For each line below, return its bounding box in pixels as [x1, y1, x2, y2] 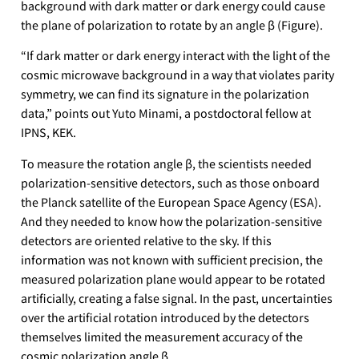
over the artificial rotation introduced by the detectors [21, 308, 310, 325]
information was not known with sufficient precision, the [21, 250, 324, 268]
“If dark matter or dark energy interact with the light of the [21, 46, 331, 64]
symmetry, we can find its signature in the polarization [21, 85, 310, 103]
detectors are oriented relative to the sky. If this [21, 231, 272, 248]
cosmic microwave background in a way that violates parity [21, 66, 335, 83]
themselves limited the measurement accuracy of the [21, 327, 304, 345]
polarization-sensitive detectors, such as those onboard [21, 173, 321, 191]
